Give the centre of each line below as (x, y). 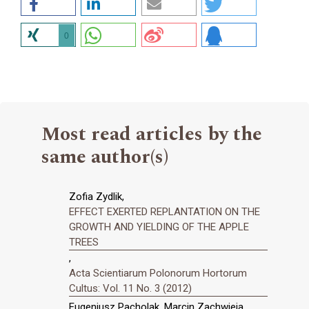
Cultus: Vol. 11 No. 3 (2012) (130, 289)
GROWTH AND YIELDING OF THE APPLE (159, 227)
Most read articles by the (152, 134)
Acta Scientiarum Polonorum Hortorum (158, 273)
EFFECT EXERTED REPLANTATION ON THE (165, 212)
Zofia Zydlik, (97, 197)
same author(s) (105, 157)
